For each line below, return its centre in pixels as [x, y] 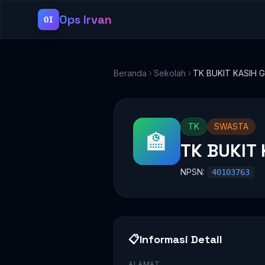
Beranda [130, 73]
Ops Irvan [85, 20]
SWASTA [231, 126]
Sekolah [170, 73]
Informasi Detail [181, 239]
